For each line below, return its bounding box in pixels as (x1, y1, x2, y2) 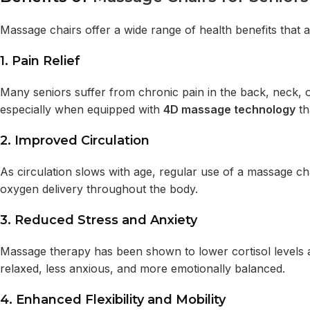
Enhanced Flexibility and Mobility (16, 292, 226, 308)
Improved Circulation (15, 133, 149, 149)
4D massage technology (163, 102, 295, 117)
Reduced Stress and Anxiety (15, 212, 197, 228)
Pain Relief (12, 53, 80, 69)
